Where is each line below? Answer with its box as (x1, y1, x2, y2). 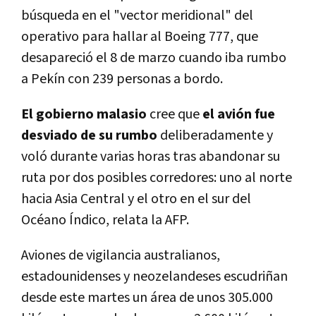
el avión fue (202, 105, 275, 124)
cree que (147, 105, 202, 124)
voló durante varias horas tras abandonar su (21, 147, 280, 166)
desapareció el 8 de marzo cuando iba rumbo (21, 49, 286, 68)
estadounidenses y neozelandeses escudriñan (21, 267, 288, 286)
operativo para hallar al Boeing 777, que (21, 28, 258, 47)
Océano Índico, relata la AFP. (21, 211, 189, 230)
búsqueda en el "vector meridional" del (21, 6, 253, 25)
